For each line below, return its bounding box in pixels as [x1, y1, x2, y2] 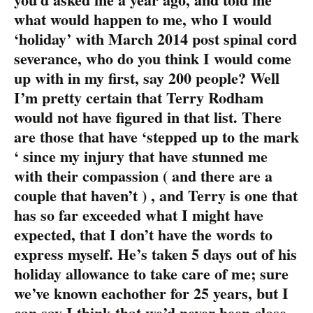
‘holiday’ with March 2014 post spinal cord [14, 27, 297, 50]
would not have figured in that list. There [14, 105, 282, 129]
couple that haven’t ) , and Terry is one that [14, 183, 298, 207]
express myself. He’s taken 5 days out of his [14, 242, 297, 265]
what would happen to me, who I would [14, 7, 272, 31]
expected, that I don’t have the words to [14, 222, 272, 246]
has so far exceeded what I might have [14, 203, 263, 226]
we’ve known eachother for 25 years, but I [14, 281, 289, 305]
